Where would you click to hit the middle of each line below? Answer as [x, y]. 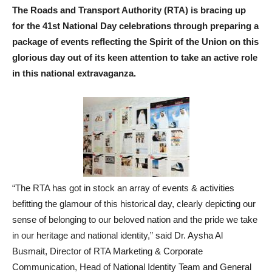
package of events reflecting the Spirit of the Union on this [135, 42]
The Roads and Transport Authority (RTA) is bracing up [129, 10]
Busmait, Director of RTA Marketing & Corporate [107, 251]
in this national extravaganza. [74, 73]
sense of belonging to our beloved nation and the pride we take [135, 219]
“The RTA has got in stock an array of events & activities [123, 188]
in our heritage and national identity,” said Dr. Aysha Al [117, 235]
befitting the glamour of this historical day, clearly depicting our [134, 204]
